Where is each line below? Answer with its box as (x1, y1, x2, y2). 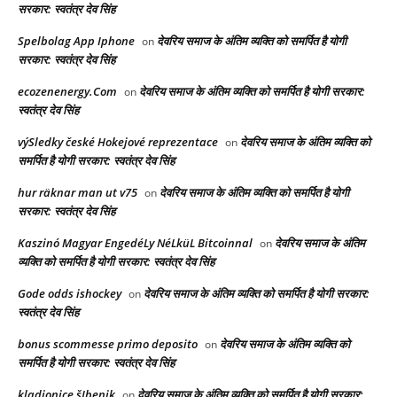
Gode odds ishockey (18, 285, 121, 302)
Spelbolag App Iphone (18, 33, 135, 50)
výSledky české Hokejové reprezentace (18, 134, 218, 151)
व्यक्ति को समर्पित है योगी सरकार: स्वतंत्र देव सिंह (18, 253, 214, 270)
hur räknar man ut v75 (18, 184, 137, 201)
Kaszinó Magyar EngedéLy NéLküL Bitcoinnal (18, 235, 253, 252)
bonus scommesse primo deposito (18, 336, 198, 353)
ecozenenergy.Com (18, 83, 117, 100)
